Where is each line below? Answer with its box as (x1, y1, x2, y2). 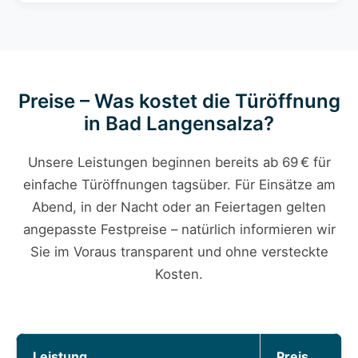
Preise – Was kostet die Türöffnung (18, 89, 340, 113)
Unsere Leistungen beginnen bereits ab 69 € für (27, 154, 331, 171)
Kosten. (155, 266, 203, 283)
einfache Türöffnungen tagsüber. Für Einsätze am (22, 177, 336, 193)
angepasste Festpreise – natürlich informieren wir (22, 221, 336, 238)
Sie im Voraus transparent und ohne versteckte (30, 244, 328, 261)
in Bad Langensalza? (84, 112, 274, 136)
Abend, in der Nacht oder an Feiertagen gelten (32, 199, 326, 216)
